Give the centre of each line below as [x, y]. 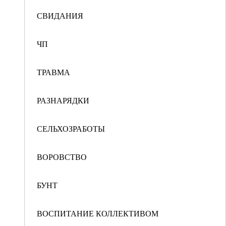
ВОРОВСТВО [62, 157]
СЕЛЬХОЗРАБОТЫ [71, 128]
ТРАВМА [53, 72]
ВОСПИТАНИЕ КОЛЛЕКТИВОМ [98, 213]
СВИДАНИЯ [60, 15]
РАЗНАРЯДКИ [63, 100]
